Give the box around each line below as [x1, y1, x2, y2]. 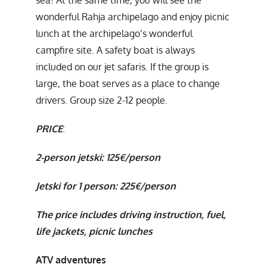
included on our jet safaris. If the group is [36, 60, 209, 73]
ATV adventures [36, 253, 106, 266]
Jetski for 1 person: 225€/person [36, 179, 176, 192]
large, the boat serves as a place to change [36, 77, 220, 89]
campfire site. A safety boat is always [36, 44, 195, 56]
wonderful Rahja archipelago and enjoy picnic [36, 10, 229, 23]
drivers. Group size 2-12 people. [36, 94, 167, 106]
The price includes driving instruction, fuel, [36, 208, 226, 221]
